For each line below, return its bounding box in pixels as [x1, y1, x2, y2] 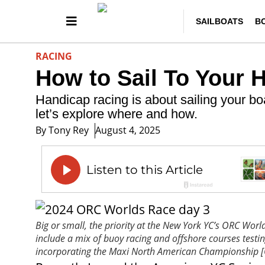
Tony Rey [46, 123, 89, 137]
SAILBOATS [196, 17, 244, 26]
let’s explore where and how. [35, 106, 198, 121]
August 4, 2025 [95, 123, 160, 137]
